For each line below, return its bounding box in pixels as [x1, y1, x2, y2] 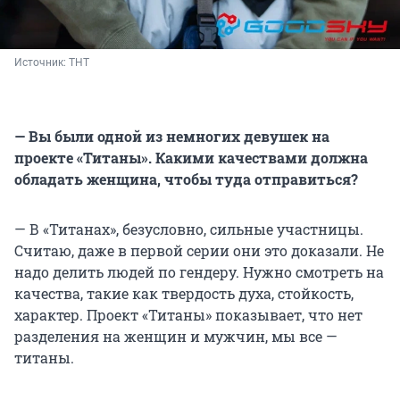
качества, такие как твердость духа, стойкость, [14, 284, 354, 304]
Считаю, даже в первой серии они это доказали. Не [14, 241, 384, 261]
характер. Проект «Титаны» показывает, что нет [14, 305, 362, 325]
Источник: [14, 56, 69, 70]
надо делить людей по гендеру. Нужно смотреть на [14, 262, 384, 282]
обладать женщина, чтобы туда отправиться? [14, 170, 358, 189]
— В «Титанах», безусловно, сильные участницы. [14, 220, 363, 239]
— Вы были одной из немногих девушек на [14, 127, 329, 146]
